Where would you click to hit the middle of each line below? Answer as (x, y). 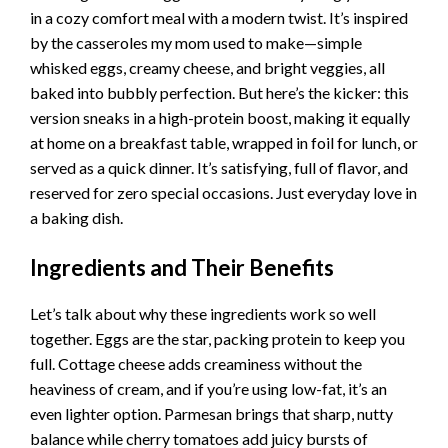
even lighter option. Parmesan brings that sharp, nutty (211, 414)
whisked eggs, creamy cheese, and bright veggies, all (207, 67)
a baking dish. (76, 217)
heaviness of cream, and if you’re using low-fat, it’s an (208, 389)
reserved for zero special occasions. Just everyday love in (223, 192)
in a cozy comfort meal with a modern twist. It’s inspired (219, 17)
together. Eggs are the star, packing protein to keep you (217, 339)
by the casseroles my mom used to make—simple (196, 42)
